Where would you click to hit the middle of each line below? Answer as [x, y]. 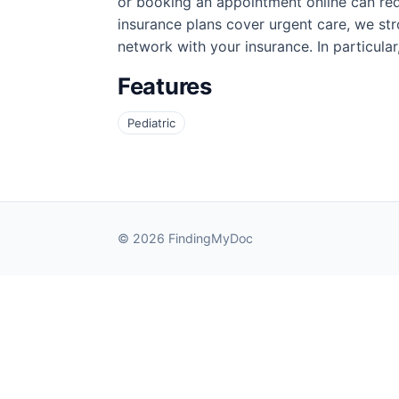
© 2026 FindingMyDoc [185, 239]
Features [165, 86]
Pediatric [151, 123]
